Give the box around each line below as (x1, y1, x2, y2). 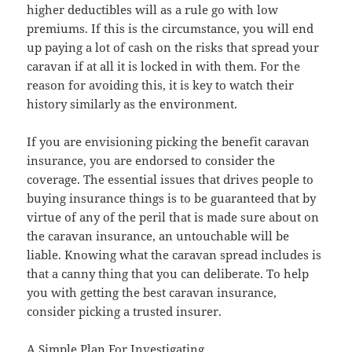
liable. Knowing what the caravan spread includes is (27, 247, 322, 263)
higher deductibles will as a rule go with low (27, 2, 279, 18)
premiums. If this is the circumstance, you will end (27, 20, 314, 37)
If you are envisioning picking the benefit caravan (27, 134, 310, 150)
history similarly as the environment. (27, 96, 238, 112)
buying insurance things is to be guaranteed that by (27, 190, 317, 207)
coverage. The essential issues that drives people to (27, 171, 314, 188)
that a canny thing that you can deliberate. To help (27, 266, 310, 282)
